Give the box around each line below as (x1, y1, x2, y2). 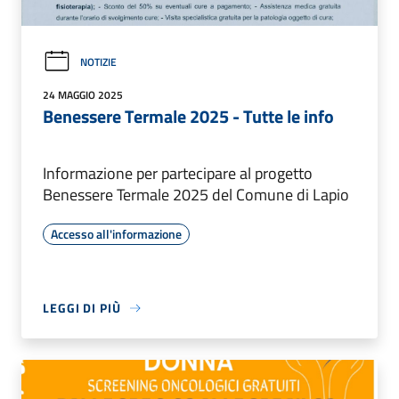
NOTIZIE (80, 53, 117, 70)
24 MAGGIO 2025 (43, 86, 123, 104)
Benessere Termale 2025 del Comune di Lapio (43, 183, 349, 208)
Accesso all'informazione (51, 224, 182, 244)
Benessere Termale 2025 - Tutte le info (43, 102, 334, 131)
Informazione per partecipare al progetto (43, 161, 313, 186)
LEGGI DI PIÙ (43, 298, 121, 318)
